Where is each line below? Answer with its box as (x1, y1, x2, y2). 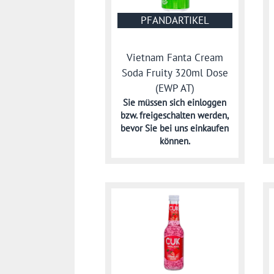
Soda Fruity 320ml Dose (121, 65, 228, 80)
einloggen (187, 96, 227, 108)
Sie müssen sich (123, 96, 188, 108)
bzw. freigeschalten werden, (120, 109, 229, 121)
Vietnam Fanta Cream (126, 50, 223, 64)
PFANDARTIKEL (140, 13, 209, 28)
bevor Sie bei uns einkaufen (120, 122, 229, 134)
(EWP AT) (155, 81, 194, 95)
